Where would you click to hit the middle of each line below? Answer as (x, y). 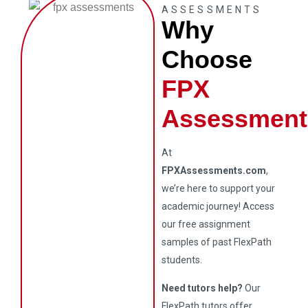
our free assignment (206, 224)
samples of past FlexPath (217, 242)
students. (182, 260)
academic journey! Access (218, 206)
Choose (207, 59)
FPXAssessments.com (214, 170)
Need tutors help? (202, 288)
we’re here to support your (219, 188)
